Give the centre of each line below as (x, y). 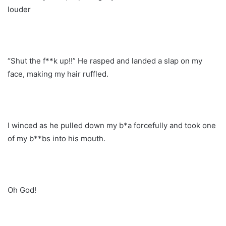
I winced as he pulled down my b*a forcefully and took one (112, 125)
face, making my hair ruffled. (58, 74)
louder (19, 9)
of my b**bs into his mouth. (56, 138)
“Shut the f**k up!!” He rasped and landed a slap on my (105, 61)
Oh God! (22, 190)
